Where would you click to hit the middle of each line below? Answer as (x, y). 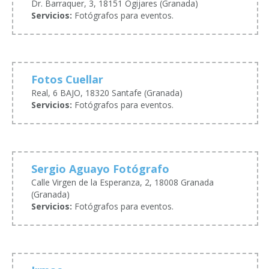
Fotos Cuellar (67, 80)
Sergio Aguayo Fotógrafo (100, 169)
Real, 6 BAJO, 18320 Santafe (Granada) (107, 93)
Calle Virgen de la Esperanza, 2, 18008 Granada (122, 183)
